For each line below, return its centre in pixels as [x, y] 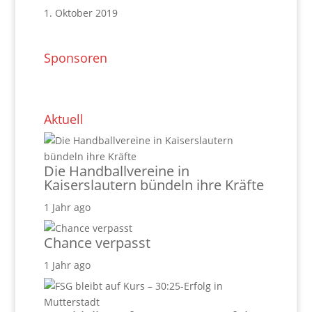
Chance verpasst [97, 243]
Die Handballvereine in [116, 171]
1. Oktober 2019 [80, 13]
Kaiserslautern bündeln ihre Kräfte [154, 185]
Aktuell [63, 119]
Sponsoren [75, 58]
